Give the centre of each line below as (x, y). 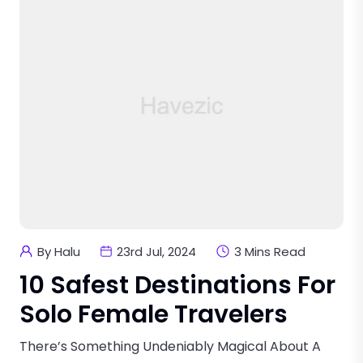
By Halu (59, 251)
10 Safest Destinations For (177, 285)
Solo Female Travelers (154, 314)
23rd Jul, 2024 (156, 251)
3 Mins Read (270, 251)
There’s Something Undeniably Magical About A (170, 346)
